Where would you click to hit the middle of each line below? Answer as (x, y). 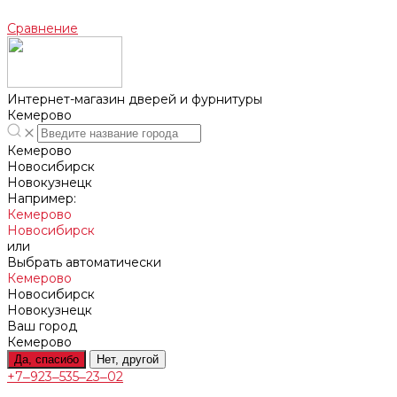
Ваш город (42, 326)
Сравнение (43, 28)
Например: (42, 198)
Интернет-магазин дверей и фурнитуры (135, 99)
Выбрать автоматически (84, 262)
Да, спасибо (47, 359)
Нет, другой (128, 359)
